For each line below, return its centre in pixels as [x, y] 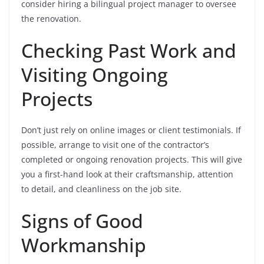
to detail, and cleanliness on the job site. [101, 189]
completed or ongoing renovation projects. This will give [132, 159]
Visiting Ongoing [95, 75]
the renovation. [51, 19]
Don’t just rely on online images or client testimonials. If [131, 130]
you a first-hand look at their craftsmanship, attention [127, 174]
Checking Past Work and [129, 50]
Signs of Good [82, 221]
